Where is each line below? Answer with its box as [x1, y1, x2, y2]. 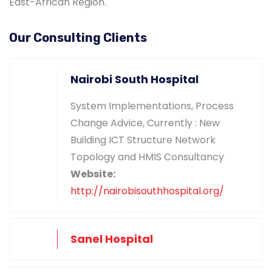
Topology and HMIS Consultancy [70, 149, 224, 164]
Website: [70, 166, 115, 181]
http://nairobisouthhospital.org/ [70, 183, 224, 198]
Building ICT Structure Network [70, 132, 216, 147]
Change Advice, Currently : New [70, 115, 220, 130]
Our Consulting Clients [9, 30, 147, 45]
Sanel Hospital [70, 231, 153, 246]
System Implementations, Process [70, 98, 234, 113]
